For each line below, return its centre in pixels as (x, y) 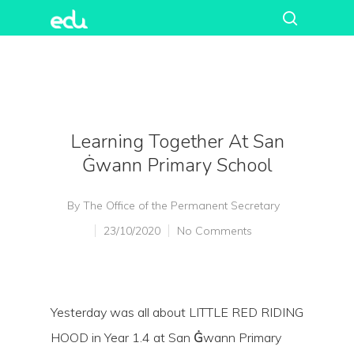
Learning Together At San (177, 141)
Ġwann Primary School (177, 165)
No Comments (214, 231)
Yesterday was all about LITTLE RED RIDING (177, 312)
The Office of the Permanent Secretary (181, 205)
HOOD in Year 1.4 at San (122, 337)
